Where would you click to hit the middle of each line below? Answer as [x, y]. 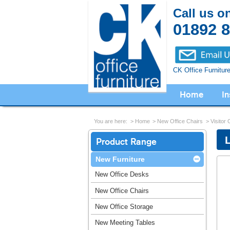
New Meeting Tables [125, 222]
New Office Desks [122, 175]
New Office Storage [124, 206]
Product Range [127, 142]
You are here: [111, 121]
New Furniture [120, 159]
